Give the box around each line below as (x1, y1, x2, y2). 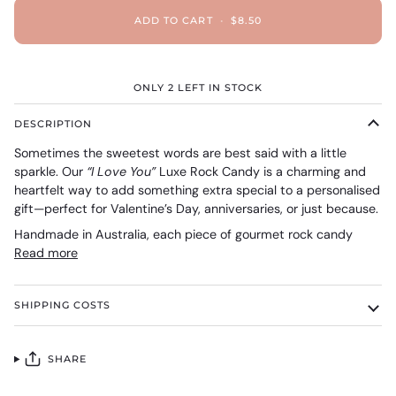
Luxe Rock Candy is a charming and (156, 164, 366, 180)
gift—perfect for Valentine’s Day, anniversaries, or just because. (14, 201, 378, 217)
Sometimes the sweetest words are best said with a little (14, 145, 346, 162)
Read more (14, 245, 78, 262)
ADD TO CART (134, 13, 213, 27)
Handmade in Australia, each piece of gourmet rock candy (14, 226, 353, 243)
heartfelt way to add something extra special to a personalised (14, 182, 380, 199)
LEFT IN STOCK (174, 81, 263, 94)
